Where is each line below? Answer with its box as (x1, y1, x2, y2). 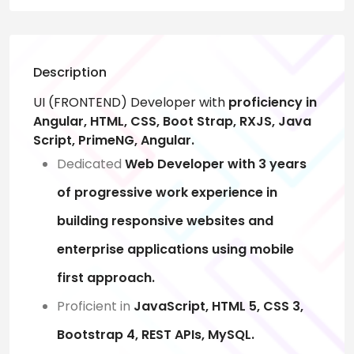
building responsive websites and (57, 211, 273, 230)
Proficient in (57, 296, 130, 315)
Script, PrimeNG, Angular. (33, 130, 194, 149)
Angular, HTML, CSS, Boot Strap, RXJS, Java (33, 111, 311, 130)
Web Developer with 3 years (125, 154, 307, 173)
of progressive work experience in (57, 183, 277, 201)
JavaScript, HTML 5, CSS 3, (130, 296, 303, 315)
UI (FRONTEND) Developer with (33, 92, 228, 111)
